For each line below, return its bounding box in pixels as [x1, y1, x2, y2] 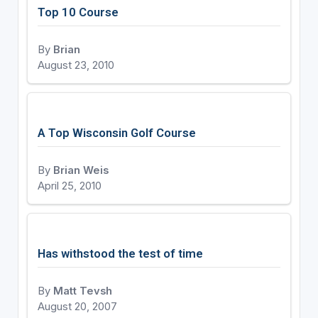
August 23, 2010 [37, 58, 114, 72]
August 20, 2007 [37, 300, 117, 313]
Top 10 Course [37, 4, 119, 19]
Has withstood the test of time [37, 246, 203, 261]
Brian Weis [53, 163, 109, 177]
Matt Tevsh [53, 284, 112, 297]
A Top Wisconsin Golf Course [37, 125, 196, 140]
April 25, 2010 [37, 179, 102, 192]
